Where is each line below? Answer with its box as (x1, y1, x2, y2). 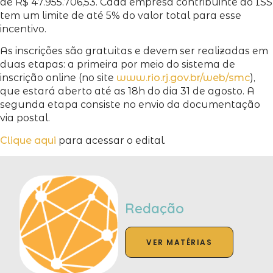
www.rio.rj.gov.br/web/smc (116, 72, 250, 84)
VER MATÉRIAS (146, 237, 212, 248)
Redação (125, 200, 184, 218)
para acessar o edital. (56, 134, 166, 146)
